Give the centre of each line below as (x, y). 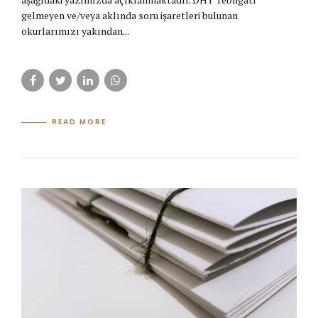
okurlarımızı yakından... (75, 31)
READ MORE (79, 122)
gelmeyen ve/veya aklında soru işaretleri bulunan (130, 15)
